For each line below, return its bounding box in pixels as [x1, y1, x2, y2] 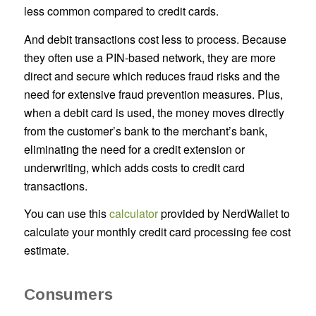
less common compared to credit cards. [23, 2, 219, 19]
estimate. [23, 242, 69, 259]
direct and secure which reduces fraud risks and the [23, 67, 280, 84]
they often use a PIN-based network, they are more [23, 49, 276, 66]
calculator [109, 205, 158, 222]
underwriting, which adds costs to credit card [23, 159, 245, 176]
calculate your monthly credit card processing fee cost [23, 224, 291, 241]
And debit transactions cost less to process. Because [23, 30, 286, 47]
